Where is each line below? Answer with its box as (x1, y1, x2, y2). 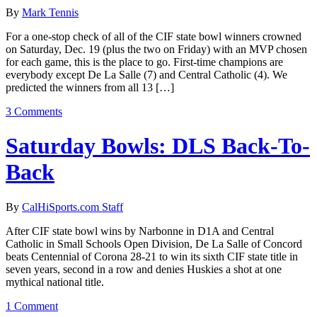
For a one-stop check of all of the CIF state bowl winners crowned (6, 30, 301, 42)
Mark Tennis (22, 6, 79, 18)
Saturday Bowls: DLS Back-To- (6, 133, 310, 159)
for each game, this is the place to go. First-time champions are (6, 55, 283, 68)
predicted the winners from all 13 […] (6, 81, 174, 93)
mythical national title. (6, 275, 104, 288)
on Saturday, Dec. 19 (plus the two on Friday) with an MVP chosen (6, 42, 307, 55)
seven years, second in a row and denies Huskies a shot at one (6, 263, 282, 275)
